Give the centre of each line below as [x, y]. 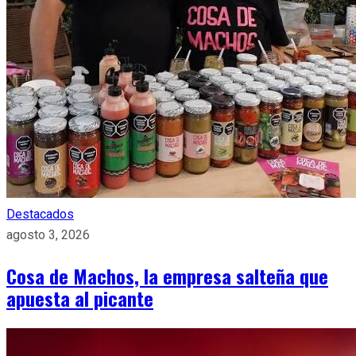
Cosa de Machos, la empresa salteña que [167, 275]
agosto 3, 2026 [48, 234]
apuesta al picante [80, 298]
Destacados [40, 214]
